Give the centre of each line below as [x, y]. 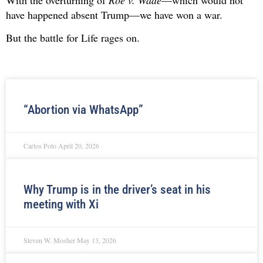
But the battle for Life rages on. [73, 38]
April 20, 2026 [79, 145]
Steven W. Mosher [50, 240]
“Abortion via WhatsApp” [83, 109]
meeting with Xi [61, 204]
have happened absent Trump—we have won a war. [114, 14]
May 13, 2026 [97, 240]
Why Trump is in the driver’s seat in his [117, 189]
